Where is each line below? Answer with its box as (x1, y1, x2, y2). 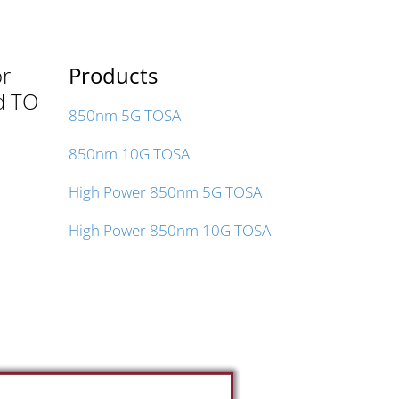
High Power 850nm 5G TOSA (69, 181, 262, 202)
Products (69, 60, 158, 90)
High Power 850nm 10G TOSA (69, 219, 271, 240)
